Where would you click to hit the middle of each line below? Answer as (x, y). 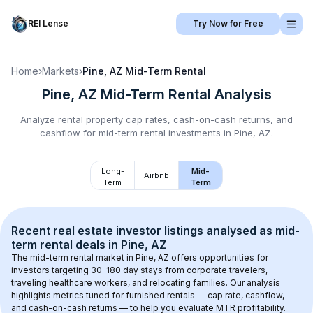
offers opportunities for (220, 257)
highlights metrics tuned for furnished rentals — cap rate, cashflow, (149, 295)
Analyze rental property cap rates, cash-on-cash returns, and (156, 119)
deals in (97, 245)
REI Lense (48, 23)
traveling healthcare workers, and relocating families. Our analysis (147, 283)
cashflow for (69, 133)
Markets (60, 71)
